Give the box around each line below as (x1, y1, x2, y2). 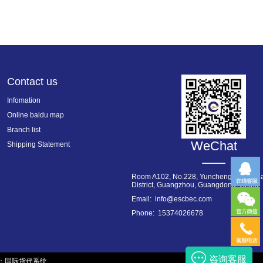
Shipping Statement (7, 140, 70, 149)
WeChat (190, 139, 237, 154)
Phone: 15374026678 (131, 209, 203, 218)
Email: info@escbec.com (131, 195, 212, 204)
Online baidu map (7, 111, 64, 119)
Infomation (7, 96, 41, 104)
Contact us (7, 76, 58, 87)
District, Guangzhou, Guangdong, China (131, 181, 259, 190)
